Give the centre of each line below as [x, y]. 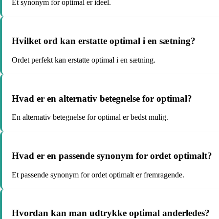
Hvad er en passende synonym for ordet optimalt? [112, 156]
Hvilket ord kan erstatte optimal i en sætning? [104, 41]
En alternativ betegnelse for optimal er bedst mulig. [90, 117]
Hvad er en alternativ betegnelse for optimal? [102, 98]
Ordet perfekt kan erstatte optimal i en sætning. [84, 60]
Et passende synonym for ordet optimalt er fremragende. [98, 175]
